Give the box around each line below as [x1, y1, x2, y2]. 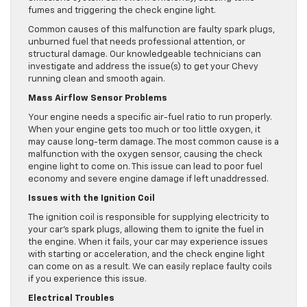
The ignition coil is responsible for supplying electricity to [28, 212, 269, 222]
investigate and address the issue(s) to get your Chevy [28, 62, 258, 71]
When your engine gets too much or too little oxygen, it [28, 125, 260, 134]
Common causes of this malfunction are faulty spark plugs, [28, 25, 275, 34]
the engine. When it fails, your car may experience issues [28, 237, 268, 247]
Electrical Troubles [28, 293, 114, 303]
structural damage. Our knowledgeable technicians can [28, 49, 261, 59]
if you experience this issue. [28, 274, 147, 284]
